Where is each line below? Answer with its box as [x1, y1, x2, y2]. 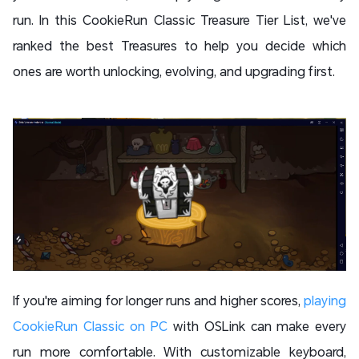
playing [304, 292, 346, 309]
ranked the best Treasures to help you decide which [13, 37, 346, 54]
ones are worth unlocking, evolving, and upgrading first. [13, 63, 338, 80]
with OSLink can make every [167, 317, 346, 335]
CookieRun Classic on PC [13, 317, 168, 335]
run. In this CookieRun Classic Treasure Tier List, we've [13, 11, 346, 29]
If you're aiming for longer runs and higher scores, [13, 292, 304, 309]
